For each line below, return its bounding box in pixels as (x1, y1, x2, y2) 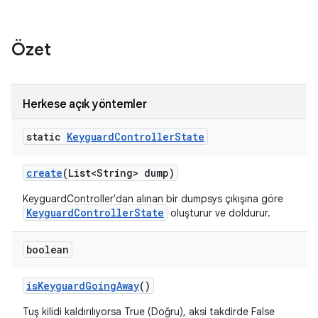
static (26, 130, 67, 143)
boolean (26, 243, 69, 256)
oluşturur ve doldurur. (168, 207, 270, 219)
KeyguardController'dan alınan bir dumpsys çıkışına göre (23, 192, 283, 205)
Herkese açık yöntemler (23, 97, 147, 111)
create (26, 166, 62, 180)
